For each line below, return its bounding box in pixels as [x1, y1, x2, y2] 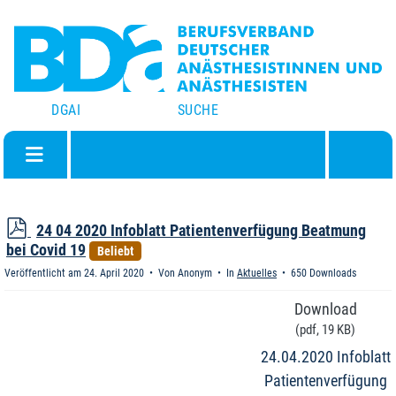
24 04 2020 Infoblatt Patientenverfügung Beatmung [36, 221, 366, 240]
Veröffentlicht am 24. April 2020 [4, 267, 147, 279]
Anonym [178, 267, 212, 279]
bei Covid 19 [6, 240, 86, 259]
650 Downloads [288, 267, 356, 279]
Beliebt [96, 243, 133, 258]
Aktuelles [237, 267, 277, 279]
